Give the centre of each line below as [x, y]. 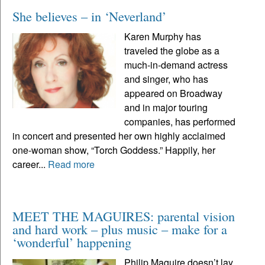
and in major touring [166, 107]
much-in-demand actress [176, 64]
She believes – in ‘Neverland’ [89, 16]
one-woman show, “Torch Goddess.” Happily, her [114, 150]
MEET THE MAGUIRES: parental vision [124, 216]
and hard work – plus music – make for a [120, 229]
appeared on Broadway [174, 93]
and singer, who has [167, 79]
